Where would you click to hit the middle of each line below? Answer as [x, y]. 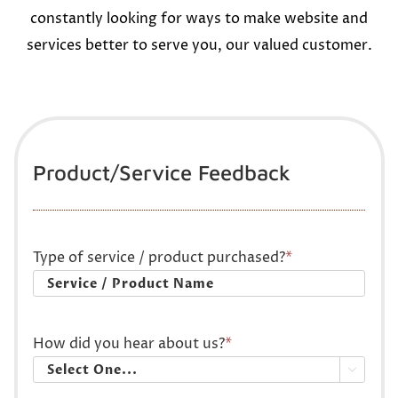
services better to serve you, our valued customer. [199, 45]
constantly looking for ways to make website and [199, 18]
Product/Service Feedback [161, 173]
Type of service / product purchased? [159, 258]
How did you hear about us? [128, 344]
